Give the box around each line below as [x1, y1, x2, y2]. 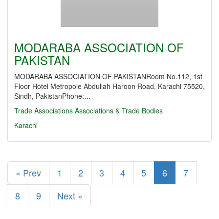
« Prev [16, 166, 41, 179]
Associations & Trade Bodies [75, 106, 163, 115]
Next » [57, 189, 83, 202]
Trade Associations [14, 106, 73, 115]
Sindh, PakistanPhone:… [14, 91, 91, 101]
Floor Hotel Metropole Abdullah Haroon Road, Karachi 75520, [14, 81, 205, 91]
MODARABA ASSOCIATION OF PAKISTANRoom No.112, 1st [14, 71, 202, 81]
